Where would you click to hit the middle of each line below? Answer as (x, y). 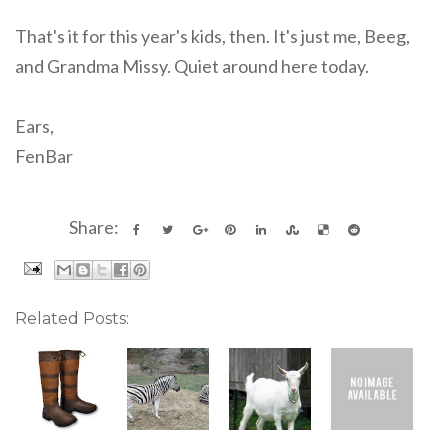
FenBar (44, 155)
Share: (96, 226)
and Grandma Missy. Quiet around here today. (192, 65)
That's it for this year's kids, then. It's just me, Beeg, (212, 35)
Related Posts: (72, 318)
